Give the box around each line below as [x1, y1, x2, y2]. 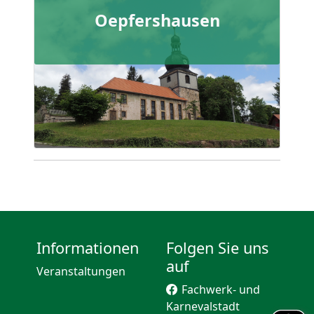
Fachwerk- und [182, 282, 260, 297]
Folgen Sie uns [166, 238, 268, 258]
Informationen [36, 238, 139, 258]
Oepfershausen [94, 8, 220, 32]
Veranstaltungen [36, 264, 125, 279]
